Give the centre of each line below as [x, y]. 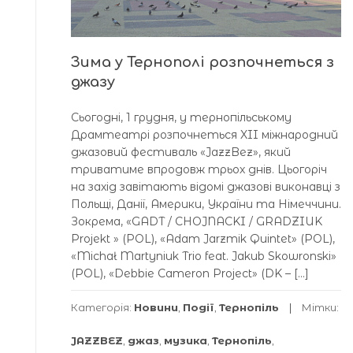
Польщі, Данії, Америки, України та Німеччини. [206, 204]
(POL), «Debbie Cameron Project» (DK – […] [190, 273]
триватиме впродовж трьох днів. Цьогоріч [199, 169]
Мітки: [320, 307]
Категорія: [102, 307]
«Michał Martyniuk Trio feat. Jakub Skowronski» [204, 256]
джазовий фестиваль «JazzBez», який [181, 152]
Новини [156, 307]
